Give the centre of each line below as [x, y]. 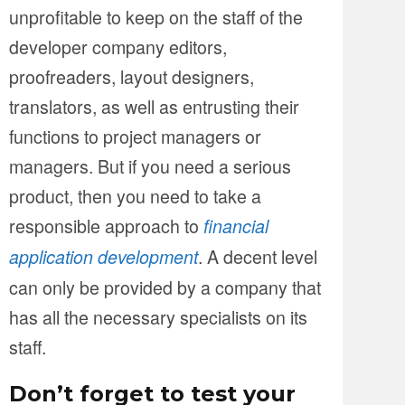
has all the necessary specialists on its [158, 316]
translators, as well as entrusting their [154, 106]
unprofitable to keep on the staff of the [156, 16]
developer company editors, [118, 46]
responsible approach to [106, 225]
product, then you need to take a [135, 195]
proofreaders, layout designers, [132, 76]
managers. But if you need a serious [150, 165]
